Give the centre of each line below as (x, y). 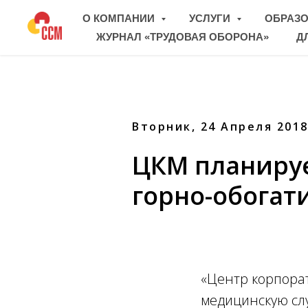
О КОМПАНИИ (120, 18)
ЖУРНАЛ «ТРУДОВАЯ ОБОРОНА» (183, 37)
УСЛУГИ (211, 18)
